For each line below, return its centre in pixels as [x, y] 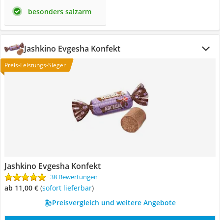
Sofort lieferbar [69, 188]
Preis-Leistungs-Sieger [35, 65]
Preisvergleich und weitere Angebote [114, 203]
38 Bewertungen [74, 177]
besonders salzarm [60, 12]
